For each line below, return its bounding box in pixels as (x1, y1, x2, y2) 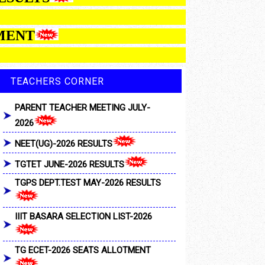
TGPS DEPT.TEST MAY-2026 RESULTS (15, 177, 161, 189)
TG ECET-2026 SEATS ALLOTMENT (15, 245, 151, 256)
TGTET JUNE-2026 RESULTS (15, 159, 124, 170)
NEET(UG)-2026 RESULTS (15, 138, 112, 150)
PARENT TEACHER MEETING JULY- (15, 102, 150, 114)
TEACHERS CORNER (11, 75, 105, 87)
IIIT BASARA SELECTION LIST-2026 (15, 211, 152, 222)
